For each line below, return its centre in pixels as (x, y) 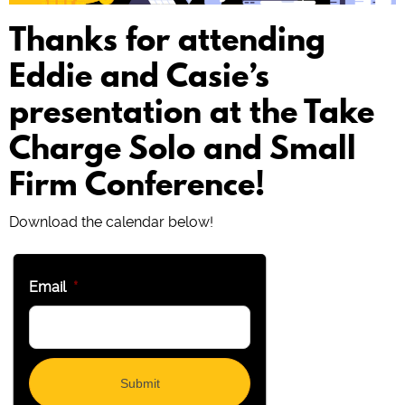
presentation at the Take (192, 112)
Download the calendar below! (111, 222)
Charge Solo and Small (183, 148)
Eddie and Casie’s (139, 75)
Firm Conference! (137, 184)
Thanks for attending (167, 39)
